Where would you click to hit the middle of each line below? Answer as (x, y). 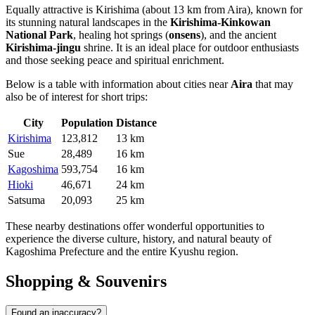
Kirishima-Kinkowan (220, 22)
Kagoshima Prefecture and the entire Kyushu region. (122, 252)
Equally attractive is (51, 10)
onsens (185, 35)
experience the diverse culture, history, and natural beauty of (139, 239)
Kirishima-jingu (43, 48)
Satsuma (26, 200)
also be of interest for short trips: (77, 97)
